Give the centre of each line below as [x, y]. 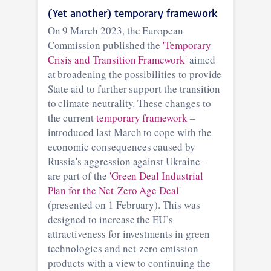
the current [72, 117]
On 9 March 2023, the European [116, 30]
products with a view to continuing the [129, 263]
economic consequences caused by [121, 146]
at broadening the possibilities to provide [135, 74]
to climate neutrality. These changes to [129, 103]
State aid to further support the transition [134, 88]
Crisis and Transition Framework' [117, 59]
